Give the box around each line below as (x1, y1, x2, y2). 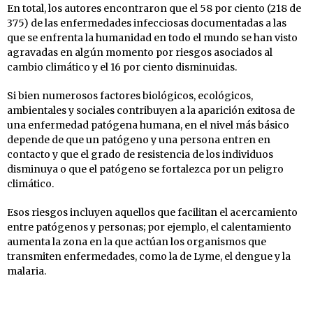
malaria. (7, 264, 46, 277)
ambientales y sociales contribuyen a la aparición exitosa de (7, 103, 295, 117)
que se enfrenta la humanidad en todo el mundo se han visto (7, 31, 298, 44)
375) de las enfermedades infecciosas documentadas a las (7, 16, 286, 29)
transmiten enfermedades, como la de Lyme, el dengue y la (7, 249, 291, 263)
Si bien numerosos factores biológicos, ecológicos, (7, 89, 253, 102)
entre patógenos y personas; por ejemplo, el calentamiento (7, 220, 291, 233)
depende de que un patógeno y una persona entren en (7, 133, 270, 146)
